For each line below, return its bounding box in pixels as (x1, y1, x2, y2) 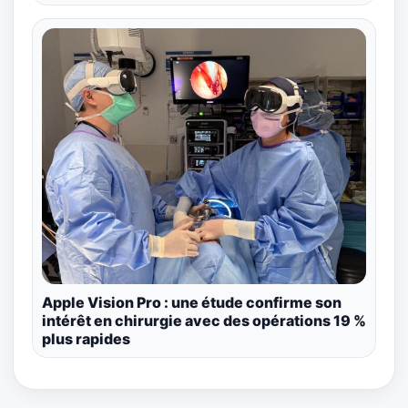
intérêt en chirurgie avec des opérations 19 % (42, 311, 366, 330)
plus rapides (42, 329, 130, 348)
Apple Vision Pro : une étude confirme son (42, 292, 342, 311)
